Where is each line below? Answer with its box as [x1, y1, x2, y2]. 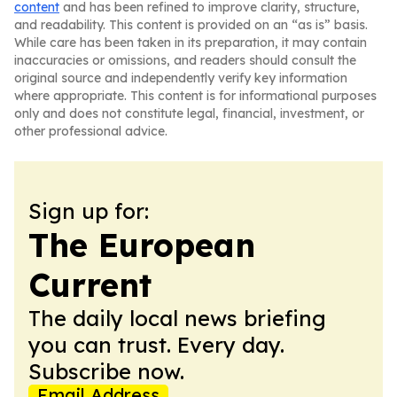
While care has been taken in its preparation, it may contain [14, 35, 367, 51]
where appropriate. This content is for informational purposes [14, 88, 377, 104]
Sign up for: [28, 198, 149, 224]
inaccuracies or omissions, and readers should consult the [14, 52, 356, 68]
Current [28, 265, 152, 305]
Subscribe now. [28, 358, 184, 385]
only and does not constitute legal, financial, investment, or [14, 105, 364, 121]
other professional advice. [14, 123, 167, 139]
